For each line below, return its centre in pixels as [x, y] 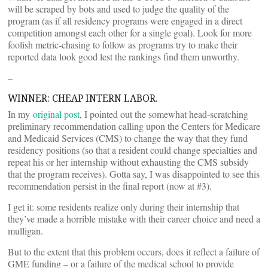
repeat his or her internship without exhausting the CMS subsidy [128, 162]
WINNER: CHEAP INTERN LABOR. [83, 98]
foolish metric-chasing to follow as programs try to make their [123, 45]
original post [56, 114]
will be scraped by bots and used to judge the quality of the [118, 9]
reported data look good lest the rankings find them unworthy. [124, 57]
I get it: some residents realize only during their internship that [124, 207]
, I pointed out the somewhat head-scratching [164, 114]
